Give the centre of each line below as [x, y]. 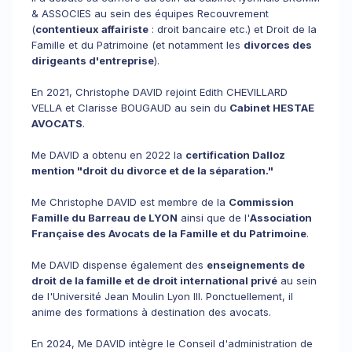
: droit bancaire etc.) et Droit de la [233, 29]
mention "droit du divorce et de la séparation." [152, 170]
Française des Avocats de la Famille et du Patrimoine [169, 233]
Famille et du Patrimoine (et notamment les [137, 45]
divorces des [278, 45]
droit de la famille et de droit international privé [154, 280]
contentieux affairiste [92, 29]
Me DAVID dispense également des [119, 265]
